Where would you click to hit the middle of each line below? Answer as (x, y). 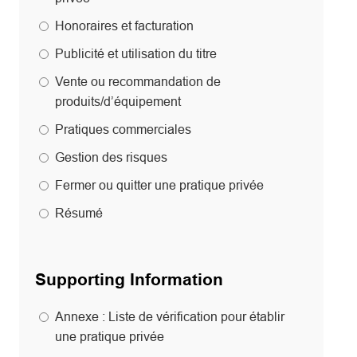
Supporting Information (129, 280)
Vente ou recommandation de (138, 82)
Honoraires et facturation (124, 26)
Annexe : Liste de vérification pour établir (170, 317)
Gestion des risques (111, 157)
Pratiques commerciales (123, 129)
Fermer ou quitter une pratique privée (159, 185)
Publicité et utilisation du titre (136, 54)
